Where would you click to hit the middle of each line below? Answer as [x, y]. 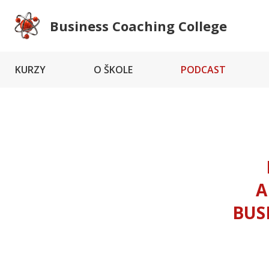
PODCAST [203, 70]
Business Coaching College [138, 26]
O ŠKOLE [113, 70]
